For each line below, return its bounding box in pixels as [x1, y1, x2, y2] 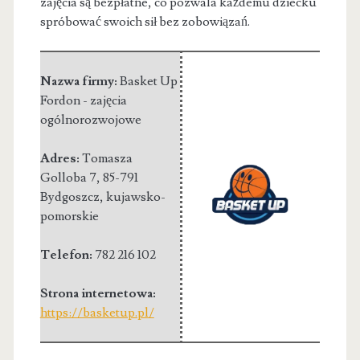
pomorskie [39, 207, 99, 224]
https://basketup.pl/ [39, 304, 154, 321]
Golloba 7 [39, 169, 96, 186]
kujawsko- [105, 188, 166, 205]
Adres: [39, 149, 82, 166]
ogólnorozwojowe [39, 111, 141, 128]
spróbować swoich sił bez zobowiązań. [39, 13, 250, 30]
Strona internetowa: [39, 284, 156, 301]
